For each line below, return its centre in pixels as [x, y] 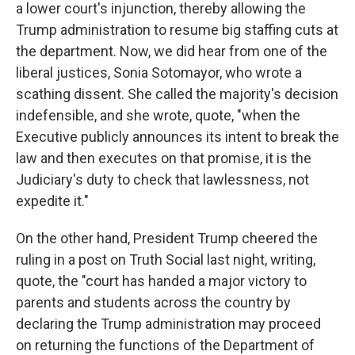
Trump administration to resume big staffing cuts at [177, 30]
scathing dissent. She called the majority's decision [177, 94]
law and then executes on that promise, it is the [164, 158]
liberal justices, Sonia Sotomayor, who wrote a [159, 73]
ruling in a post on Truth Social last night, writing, [166, 260]
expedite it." [52, 201]
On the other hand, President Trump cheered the [167, 238]
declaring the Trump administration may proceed [168, 324]
